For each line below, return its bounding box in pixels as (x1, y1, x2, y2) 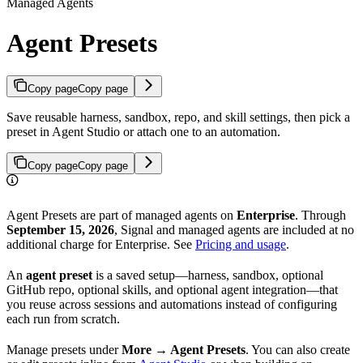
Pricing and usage (195, 237, 286, 252)
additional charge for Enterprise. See (6, 237, 195, 252)
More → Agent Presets (122, 343, 246, 357)
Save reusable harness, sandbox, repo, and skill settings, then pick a (6, 110, 350, 125)
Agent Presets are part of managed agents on (6, 208, 237, 223)
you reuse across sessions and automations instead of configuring (6, 297, 337, 312)
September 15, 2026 (6, 223, 114, 237)
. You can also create (246, 343, 350, 357)
